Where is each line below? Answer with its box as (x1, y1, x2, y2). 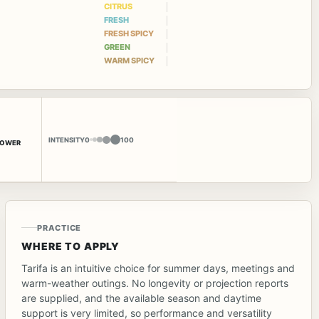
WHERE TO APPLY (21, 239, 120, 252)
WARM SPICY (103, 56, 155, 66)
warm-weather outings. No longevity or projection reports (21, 276, 289, 289)
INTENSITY (48, 135, 85, 144)
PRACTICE (37, 222, 82, 233)
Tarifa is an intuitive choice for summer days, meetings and (21, 261, 296, 274)
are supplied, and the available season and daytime (21, 291, 262, 304)
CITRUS (103, 1, 132, 12)
